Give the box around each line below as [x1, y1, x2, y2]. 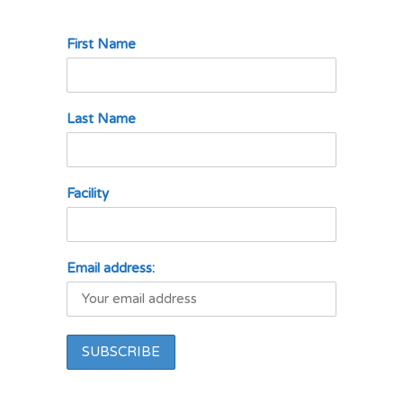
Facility [67, 185, 109, 201]
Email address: [67, 260, 155, 276]
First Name [67, 36, 136, 52]
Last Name [67, 111, 136, 127]
